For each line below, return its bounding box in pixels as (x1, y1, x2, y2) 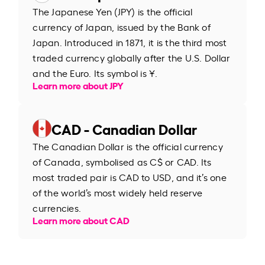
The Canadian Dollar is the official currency (33, 139, 223, 153)
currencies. (33, 201, 81, 214)
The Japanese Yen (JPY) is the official (33, 4, 193, 18)
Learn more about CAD (33, 212, 130, 227)
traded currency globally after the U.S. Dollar (33, 50, 231, 64)
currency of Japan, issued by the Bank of (33, 20, 211, 33)
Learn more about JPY (33, 77, 124, 92)
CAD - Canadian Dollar (51, 118, 198, 138)
